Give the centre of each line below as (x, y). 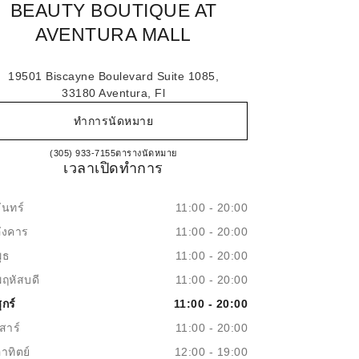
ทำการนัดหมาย (113, 121)
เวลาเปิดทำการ (113, 168)
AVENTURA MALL (113, 34)
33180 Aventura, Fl (113, 93)
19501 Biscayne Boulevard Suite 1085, (113, 76)
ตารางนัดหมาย (146, 153)
